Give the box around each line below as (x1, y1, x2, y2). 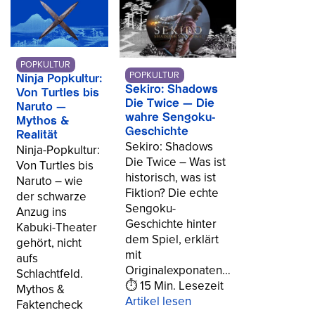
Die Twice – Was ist (125, 153, 226, 172)
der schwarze (16, 188, 86, 206)
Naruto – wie (16, 172, 83, 191)
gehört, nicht (16, 234, 82, 252)
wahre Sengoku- (125, 112, 215, 124)
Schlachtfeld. (16, 265, 83, 283)
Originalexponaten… (125, 262, 231, 280)
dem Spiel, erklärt (125, 231, 219, 249)
